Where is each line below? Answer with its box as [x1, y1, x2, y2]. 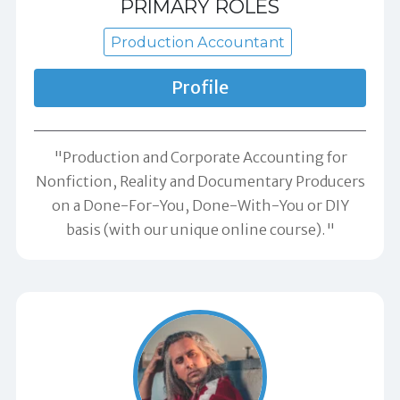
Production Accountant [111, 32, 285, 51]
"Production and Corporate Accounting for [53, 147, 347, 166]
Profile [171, 76, 229, 98]
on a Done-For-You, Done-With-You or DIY [51, 196, 349, 214]
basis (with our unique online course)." [65, 220, 335, 238]
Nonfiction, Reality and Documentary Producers [35, 171, 365, 190]
